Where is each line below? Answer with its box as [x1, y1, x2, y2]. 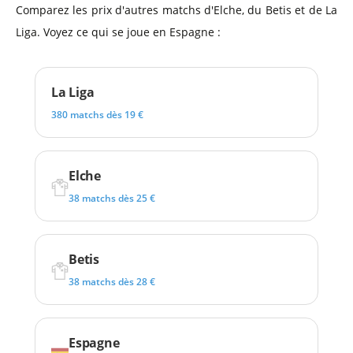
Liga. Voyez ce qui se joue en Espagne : [16, 24, 221, 39]
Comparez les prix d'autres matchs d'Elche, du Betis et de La [16, 2, 337, 17]
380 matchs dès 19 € [51, 108, 143, 121]
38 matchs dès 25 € [69, 191, 155, 205]
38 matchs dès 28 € [69, 275, 155, 288]
